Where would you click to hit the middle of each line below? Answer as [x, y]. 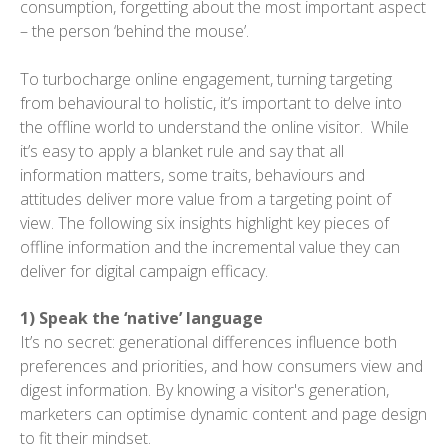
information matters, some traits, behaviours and [192, 175]
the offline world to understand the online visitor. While [214, 127]
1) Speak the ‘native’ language [143, 318]
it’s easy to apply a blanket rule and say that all [182, 151]
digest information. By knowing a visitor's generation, [204, 390]
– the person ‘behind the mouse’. [138, 31]
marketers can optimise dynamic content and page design [223, 414]
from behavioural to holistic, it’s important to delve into [211, 103]
